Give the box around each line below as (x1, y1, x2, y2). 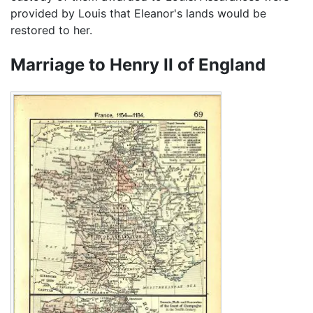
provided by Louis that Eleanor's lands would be (10, 6, 266, 20)
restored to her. (10, 22, 92, 37)
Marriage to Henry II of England (10, 54, 265, 75)
